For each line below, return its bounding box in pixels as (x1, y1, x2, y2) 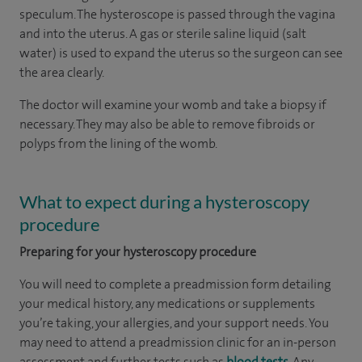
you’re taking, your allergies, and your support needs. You (19, 314, 329, 331)
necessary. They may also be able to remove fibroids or (19, 116, 315, 133)
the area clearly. (19, 64, 104, 81)
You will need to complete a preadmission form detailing (19, 276, 331, 293)
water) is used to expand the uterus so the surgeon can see (19, 44, 343, 61)
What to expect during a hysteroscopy (19, 191, 309, 213)
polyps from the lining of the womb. (19, 135, 217, 152)
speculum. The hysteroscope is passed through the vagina (19, 6, 335, 23)
